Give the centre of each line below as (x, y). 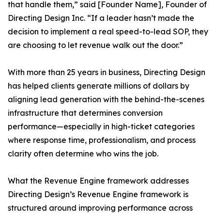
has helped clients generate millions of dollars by (99, 86)
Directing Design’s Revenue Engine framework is (98, 194)
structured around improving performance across (100, 208)
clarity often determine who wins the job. (83, 154)
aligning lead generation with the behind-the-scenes (106, 100)
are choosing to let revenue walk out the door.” (95, 45)
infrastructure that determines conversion (85, 113)
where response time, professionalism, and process (102, 140)
